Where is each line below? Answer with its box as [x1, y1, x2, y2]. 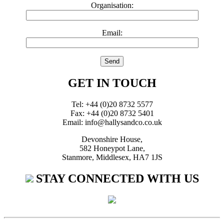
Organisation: [90, 1, 133, 10]
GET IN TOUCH [67, 76, 156, 89]
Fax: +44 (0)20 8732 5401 [70, 108, 154, 117]
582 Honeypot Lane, [79, 143, 145, 152]
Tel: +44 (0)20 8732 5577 [71, 99, 153, 108]
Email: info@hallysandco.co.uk [62, 117, 162, 126]
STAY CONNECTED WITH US [35, 171, 199, 185]
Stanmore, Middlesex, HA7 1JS [61, 152, 162, 161]
